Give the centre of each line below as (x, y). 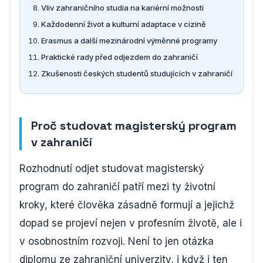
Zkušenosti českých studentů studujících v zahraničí (137, 73)
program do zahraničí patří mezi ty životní (117, 187)
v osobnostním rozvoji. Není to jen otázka (117, 241)
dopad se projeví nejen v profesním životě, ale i (131, 223)
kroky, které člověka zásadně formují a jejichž (127, 205)
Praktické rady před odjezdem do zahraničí (119, 57)
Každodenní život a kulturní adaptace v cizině (124, 24)
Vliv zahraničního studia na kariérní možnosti (122, 8)
